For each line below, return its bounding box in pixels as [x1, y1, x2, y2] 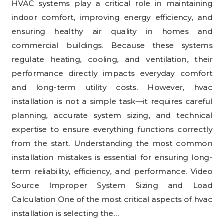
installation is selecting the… [11, 208, 119, 218]
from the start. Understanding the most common [11, 138, 212, 148]
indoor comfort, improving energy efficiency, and [11, 12, 212, 22]
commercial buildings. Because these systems [11, 40, 212, 50]
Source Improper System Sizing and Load [11, 180, 212, 190]
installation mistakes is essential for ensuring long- [11, 152, 212, 162]
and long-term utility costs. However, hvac [11, 82, 212, 92]
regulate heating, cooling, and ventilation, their [11, 54, 212, 64]
